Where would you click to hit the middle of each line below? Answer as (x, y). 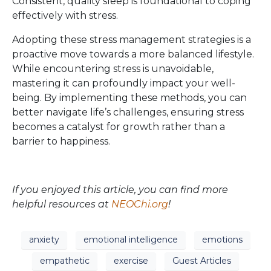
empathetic (65, 261)
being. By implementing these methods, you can (129, 97)
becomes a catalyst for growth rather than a (119, 126)
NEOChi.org (140, 204)
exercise (131, 261)
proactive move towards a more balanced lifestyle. (133, 54)
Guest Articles (202, 261)
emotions (222, 240)
